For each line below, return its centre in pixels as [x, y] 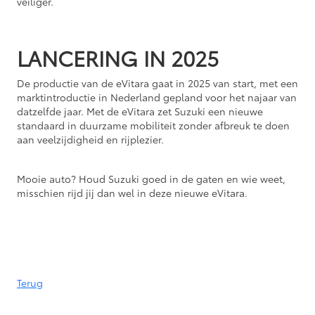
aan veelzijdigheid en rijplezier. [90, 139]
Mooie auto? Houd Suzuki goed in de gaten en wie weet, [151, 178]
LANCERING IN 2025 [118, 57]
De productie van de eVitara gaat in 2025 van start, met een [157, 83]
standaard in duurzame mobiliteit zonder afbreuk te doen [153, 125]
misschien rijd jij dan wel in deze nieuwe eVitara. [132, 192]
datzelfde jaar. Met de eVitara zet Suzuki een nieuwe [140, 111]
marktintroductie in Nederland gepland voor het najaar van [157, 97]
